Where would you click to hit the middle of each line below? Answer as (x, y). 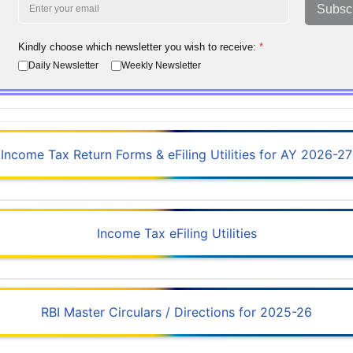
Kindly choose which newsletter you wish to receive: (139, 47)
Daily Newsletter (63, 66)
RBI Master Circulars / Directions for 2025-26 (176, 312)
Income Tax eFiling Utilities (176, 234)
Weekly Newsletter (161, 66)
